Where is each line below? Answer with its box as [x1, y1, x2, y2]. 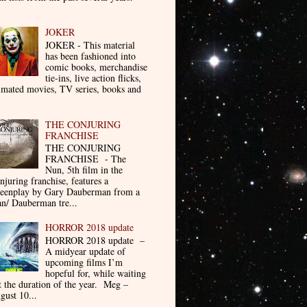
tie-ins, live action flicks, [45, 71, 142, 84]
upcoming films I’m [45, 255, 123, 269]
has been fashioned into [45, 49, 136, 62]
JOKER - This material [45, 38, 136, 51]
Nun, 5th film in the [45, 163, 123, 177]
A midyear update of [45, 244, 126, 258]
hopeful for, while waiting [45, 266, 147, 280]
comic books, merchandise [45, 60, 148, 73]
